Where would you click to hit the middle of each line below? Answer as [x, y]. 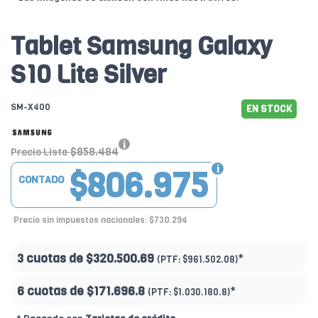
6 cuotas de [52, 291]
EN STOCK [269, 109]
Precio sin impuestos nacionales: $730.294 [100, 220]
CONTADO [41, 180]
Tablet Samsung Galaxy [141, 46]
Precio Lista [39, 152]
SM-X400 [31, 108]
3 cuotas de [51, 258]
